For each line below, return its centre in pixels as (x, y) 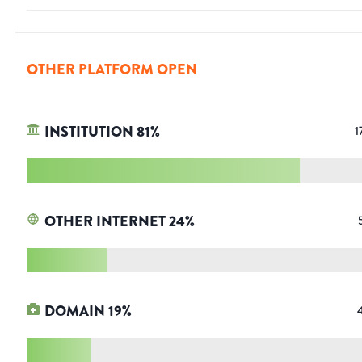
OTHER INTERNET (105, 222)
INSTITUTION (89, 132)
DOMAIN (75, 311)
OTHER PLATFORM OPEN (112, 70)
